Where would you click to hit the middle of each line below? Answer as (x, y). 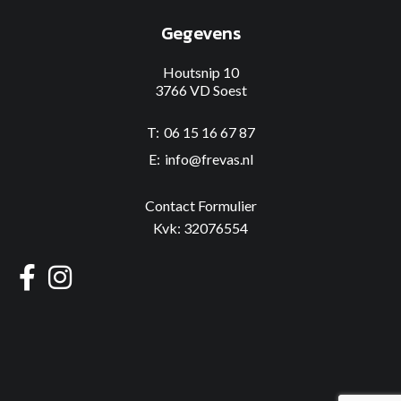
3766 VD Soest (200, 90)
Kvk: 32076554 (200, 228)
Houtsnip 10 (200, 72)
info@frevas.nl (209, 159)
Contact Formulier (200, 205)
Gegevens (200, 33)
